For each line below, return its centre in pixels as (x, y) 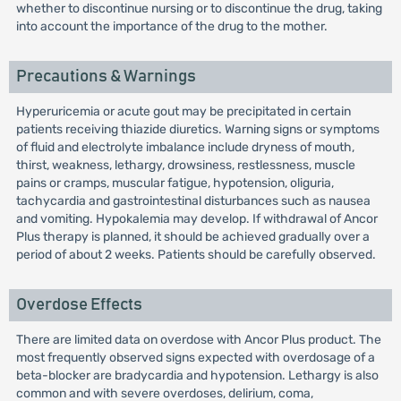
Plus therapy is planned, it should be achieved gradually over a (192, 237)
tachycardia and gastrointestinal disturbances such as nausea (193, 201)
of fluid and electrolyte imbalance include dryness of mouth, (185, 147)
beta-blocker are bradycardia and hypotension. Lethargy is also (197, 375)
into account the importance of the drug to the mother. (171, 26)
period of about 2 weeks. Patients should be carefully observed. (196, 255)
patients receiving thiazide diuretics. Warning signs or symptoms (197, 129)
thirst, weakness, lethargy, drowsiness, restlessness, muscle (185, 165)
